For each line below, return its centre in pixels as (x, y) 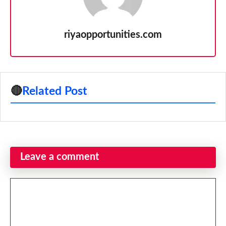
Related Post (55, 91)
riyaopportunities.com (113, 35)
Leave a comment (60, 157)
